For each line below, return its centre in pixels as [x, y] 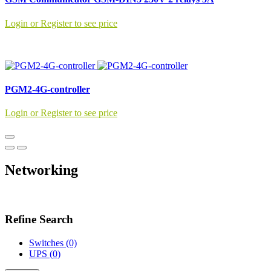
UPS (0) [45, 253]
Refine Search [39, 219]
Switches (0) [53, 243]
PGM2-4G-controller [47, 89]
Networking [41, 170]
